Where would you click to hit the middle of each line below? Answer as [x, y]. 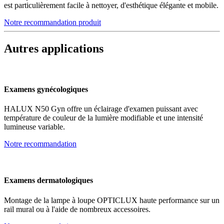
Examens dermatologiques [48, 180]
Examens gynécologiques [46, 89]
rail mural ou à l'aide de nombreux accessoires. [77, 209]
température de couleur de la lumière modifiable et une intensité [103, 117]
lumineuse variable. [34, 126]
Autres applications [54, 48]
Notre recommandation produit [52, 22]
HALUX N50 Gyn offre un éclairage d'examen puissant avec [101, 108]
